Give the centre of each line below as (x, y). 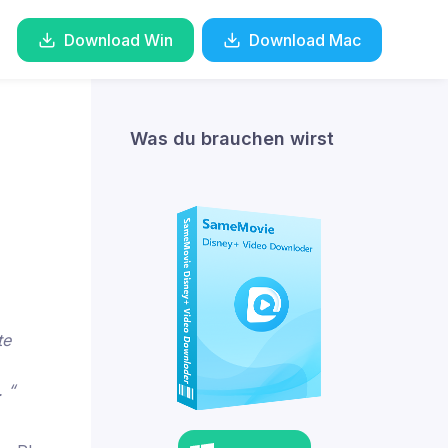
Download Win (118, 39)
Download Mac (305, 39)
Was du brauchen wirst (232, 138)
